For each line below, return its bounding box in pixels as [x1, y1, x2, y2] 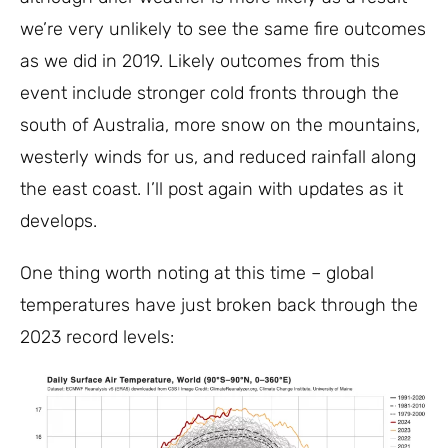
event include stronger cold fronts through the [20, 82, 399, 104]
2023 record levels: [20, 326, 174, 348]
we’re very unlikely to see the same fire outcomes [20, 18, 426, 40]
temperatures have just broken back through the [20, 294, 418, 316]
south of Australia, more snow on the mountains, [20, 114, 420, 136]
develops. [20, 210, 97, 232]
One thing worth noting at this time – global [20, 262, 374, 284]
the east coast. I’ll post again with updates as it [20, 178, 403, 200]
